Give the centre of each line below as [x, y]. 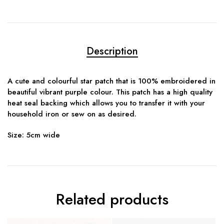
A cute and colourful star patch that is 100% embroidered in [111, 81]
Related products [112, 199]
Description [112, 51]
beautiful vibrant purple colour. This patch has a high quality [110, 92]
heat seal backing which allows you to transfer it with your [106, 103]
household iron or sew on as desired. [72, 114]
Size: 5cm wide [34, 135]
